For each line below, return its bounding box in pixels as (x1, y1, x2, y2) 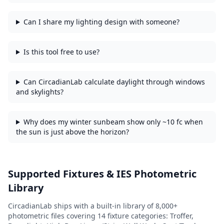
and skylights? (16, 87, 63, 96)
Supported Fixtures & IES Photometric (8, 167, 196, 180)
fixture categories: (105, 211, 170, 220)
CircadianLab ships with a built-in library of (8, 201, 155, 210)
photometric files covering (8, 211, 97, 220)
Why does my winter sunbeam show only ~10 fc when (23, 117, 203, 126)
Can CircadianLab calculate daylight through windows (23, 77, 205, 86)
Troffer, (170, 211, 193, 220)
